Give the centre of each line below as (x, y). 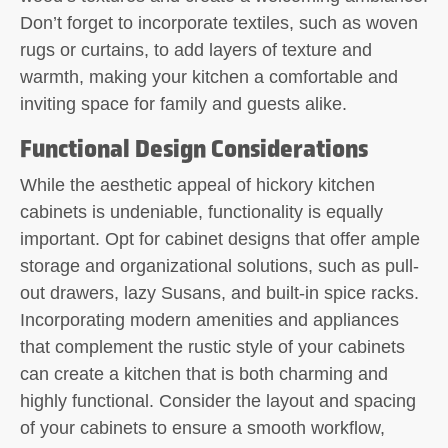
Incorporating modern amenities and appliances (209, 319)
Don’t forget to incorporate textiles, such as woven (219, 22)
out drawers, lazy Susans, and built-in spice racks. (219, 292)
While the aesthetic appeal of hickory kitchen (197, 184)
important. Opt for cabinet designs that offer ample (220, 238)
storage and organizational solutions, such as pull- (219, 265)
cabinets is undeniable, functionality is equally (201, 211)
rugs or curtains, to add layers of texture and (196, 49)
